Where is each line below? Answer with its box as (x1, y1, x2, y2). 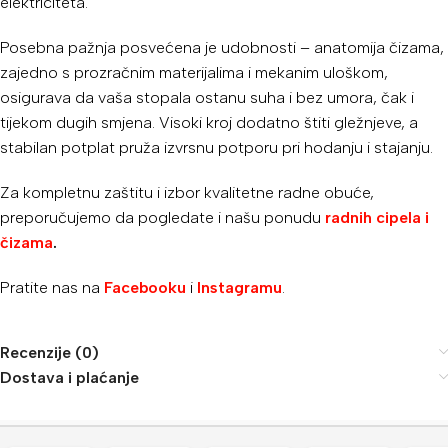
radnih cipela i (325, 207, 429, 227)
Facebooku (104, 277, 186, 297)
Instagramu (197, 277, 282, 297)
